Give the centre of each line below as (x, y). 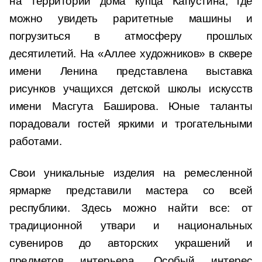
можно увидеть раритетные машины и (131, 18)
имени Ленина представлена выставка (131, 71)
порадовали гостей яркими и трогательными (131, 124)
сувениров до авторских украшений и (131, 243)
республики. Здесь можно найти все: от (131, 208)
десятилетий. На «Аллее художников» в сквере (131, 54)
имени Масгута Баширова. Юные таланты (131, 106)
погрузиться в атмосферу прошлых (131, 36)
